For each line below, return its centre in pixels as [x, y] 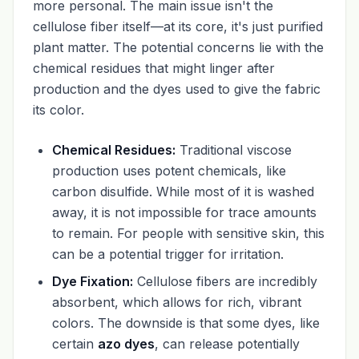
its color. [58, 110]
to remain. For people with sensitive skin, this [188, 233]
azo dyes [126, 344]
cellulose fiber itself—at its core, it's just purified [178, 26]
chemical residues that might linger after [154, 68]
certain [75, 344]
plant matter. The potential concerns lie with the [178, 47]
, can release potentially [227, 344]
